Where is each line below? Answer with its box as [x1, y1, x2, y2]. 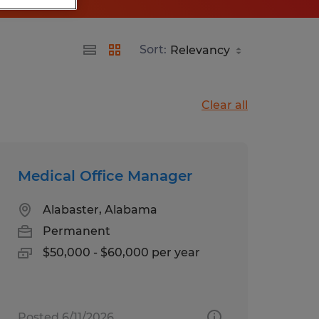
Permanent [42, 224, 110, 238]
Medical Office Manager [17, 167, 192, 184]
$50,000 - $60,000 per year [42, 245, 200, 259]
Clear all [202, 98, 248, 112]
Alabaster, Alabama [42, 202, 157, 216]
